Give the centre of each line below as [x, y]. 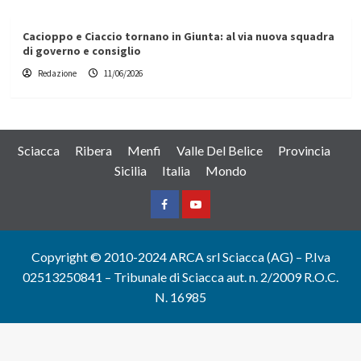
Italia [176, 171]
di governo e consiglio [81, 51]
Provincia [304, 151]
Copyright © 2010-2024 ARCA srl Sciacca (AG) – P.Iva [180, 257]
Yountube [220, 217]
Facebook [187, 217]
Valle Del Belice [220, 151]
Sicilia [131, 171]
